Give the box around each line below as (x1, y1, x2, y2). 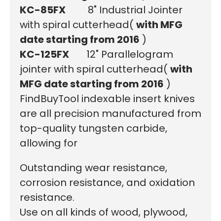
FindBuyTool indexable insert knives (20, 91, 195, 106)
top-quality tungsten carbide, (20, 121, 167, 135)
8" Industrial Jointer (66, 2, 183, 17)
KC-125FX (20, 47, 69, 61)
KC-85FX (20, 2, 66, 17)
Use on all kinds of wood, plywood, (20, 205, 187, 219)
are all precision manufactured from (20, 106, 201, 120)
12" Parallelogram (69, 47, 173, 61)
